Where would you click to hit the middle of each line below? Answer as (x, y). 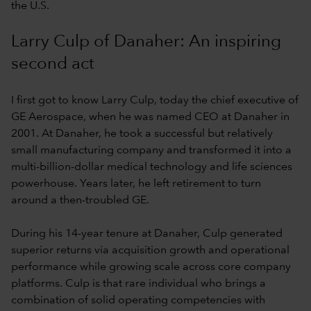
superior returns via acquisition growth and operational (150, 250)
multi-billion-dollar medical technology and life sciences (152, 167)
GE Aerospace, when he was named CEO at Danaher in (150, 117)
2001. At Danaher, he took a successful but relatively (142, 134)
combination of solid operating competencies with (138, 300)
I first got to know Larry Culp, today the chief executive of (155, 100)
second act (53, 64)
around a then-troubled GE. (80, 200)
